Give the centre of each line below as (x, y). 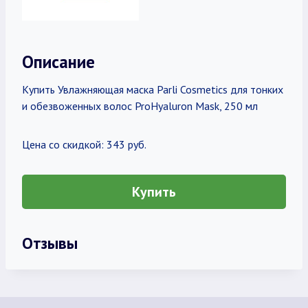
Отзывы (50, 243)
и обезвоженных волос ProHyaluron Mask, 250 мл (140, 106)
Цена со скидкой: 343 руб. (84, 144)
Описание (58, 62)
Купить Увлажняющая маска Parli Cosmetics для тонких (153, 89)
